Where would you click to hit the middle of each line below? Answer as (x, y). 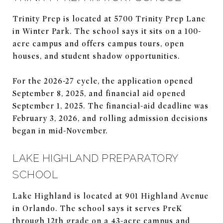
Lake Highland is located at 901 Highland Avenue (111, 196)
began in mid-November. (60, 131)
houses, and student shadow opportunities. (96, 56)
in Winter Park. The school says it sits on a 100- (107, 31)
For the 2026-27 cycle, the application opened (103, 81)
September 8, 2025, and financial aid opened (99, 93)
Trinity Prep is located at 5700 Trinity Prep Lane (109, 19)
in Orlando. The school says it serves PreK (97, 208)
